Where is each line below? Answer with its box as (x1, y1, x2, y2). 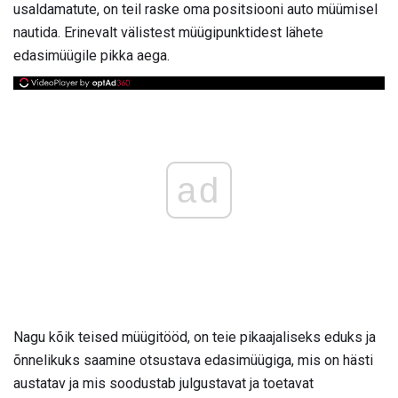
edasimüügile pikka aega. (13, 47, 170, 65)
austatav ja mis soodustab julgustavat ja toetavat (13, 375, 314, 393)
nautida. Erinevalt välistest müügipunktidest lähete (13, 24, 323, 42)
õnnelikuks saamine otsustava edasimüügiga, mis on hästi (13, 352, 373, 370)
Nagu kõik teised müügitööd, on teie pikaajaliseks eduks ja (13, 329, 376, 346)
